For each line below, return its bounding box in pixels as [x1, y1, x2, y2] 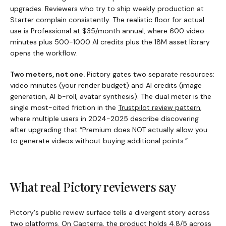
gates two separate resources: [110, 69, 214, 79]
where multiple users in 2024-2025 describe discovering [10, 114, 199, 123]
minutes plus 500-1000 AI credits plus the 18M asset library [10, 37, 210, 46]
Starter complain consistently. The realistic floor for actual [10, 15, 204, 24]
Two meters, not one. [10, 69, 85, 79]
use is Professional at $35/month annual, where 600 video [10, 26, 204, 35]
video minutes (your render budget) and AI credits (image [10, 80, 202, 90]
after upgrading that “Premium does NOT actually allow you [10, 125, 207, 134]
